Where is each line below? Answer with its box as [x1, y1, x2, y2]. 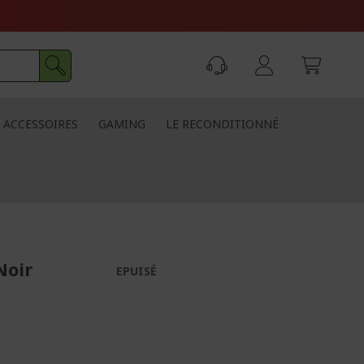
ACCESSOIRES [3, 116, 78, 132]
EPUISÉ [116, 263, 158, 279]
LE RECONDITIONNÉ [166, 116, 279, 132]
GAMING [98, 116, 145, 132]
